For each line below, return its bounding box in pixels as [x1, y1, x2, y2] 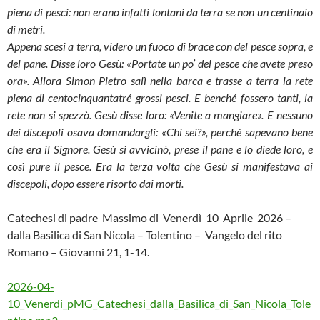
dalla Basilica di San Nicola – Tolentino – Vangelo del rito [7, 228, 282, 242]
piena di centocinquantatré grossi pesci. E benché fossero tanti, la [7, 91, 313, 105]
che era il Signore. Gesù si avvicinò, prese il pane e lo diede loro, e [7, 142, 313, 156]
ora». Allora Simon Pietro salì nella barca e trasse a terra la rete [7, 74, 313, 88]
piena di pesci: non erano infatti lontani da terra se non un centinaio [7, 5, 313, 19]
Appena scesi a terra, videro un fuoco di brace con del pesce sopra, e [7, 39, 313, 54]
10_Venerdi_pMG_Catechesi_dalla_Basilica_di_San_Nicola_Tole [7, 296, 311, 311]
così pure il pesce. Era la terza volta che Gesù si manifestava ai [7, 159, 313, 174]
